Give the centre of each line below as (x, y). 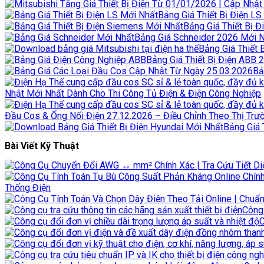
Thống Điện (28, 188)
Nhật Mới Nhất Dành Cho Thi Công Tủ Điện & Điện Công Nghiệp (133, 93)
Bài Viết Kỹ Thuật (42, 146)
